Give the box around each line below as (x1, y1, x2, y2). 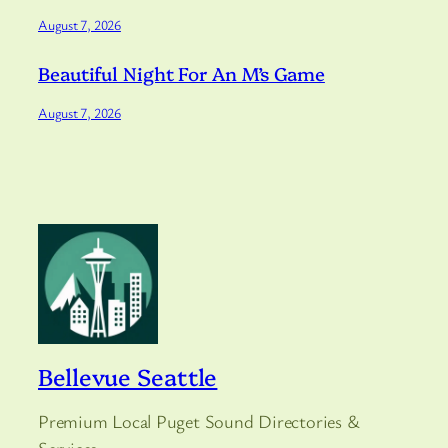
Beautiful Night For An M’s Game (38, 60, 325, 87)
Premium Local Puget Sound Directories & (38, 409, 360, 434)
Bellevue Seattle (38, 360, 218, 393)
